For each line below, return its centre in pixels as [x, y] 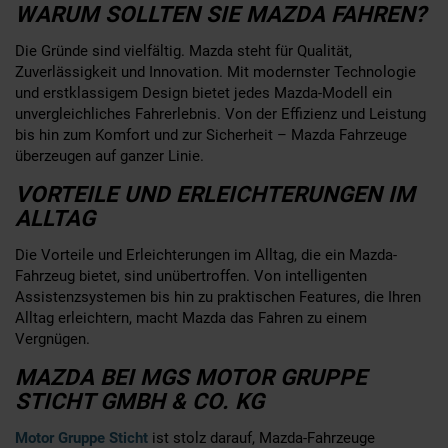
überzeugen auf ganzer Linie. [109, 155]
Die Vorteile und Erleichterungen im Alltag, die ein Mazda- [206, 254]
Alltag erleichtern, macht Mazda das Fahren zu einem [191, 317]
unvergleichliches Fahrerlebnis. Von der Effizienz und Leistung [220, 113]
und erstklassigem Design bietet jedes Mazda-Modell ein [203, 92]
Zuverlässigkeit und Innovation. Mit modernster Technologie [215, 71]
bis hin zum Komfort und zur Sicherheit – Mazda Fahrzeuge [211, 134]
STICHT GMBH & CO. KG [139, 400]
